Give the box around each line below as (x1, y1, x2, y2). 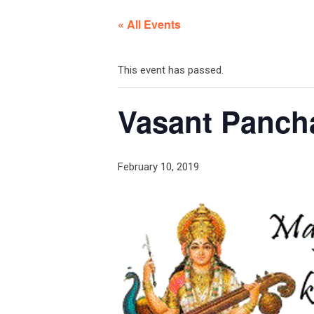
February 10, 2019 (118, 161, 199, 173)
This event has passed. (118, 64, 224, 76)
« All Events (118, 16, 181, 32)
